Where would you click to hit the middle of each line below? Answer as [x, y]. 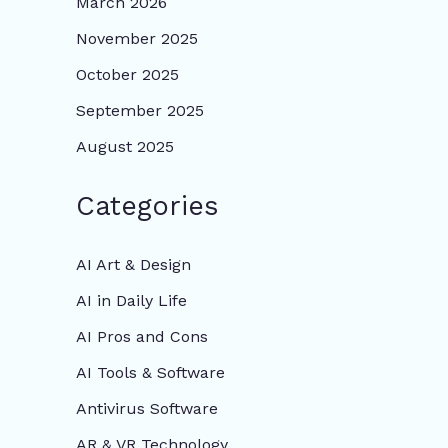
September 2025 [140, 111]
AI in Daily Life [131, 300]
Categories [147, 206]
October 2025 [127, 75]
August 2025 [125, 147]
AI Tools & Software [150, 372]
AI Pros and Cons [142, 336]
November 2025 [137, 39]
